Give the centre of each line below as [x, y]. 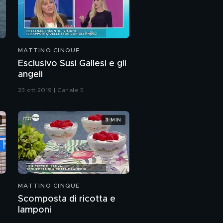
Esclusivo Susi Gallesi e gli [72, 64]
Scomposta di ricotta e [67, 199]
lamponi [35, 210]
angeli [30, 75]
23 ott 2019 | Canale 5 [51, 90]
